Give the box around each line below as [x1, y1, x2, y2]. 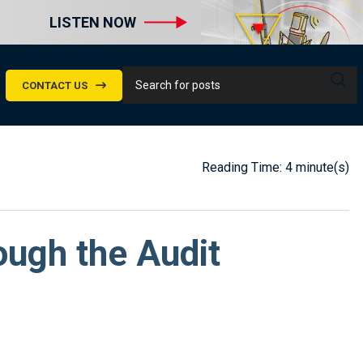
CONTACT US [22, 79, 88, 92]
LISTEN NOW [49, 14, 136, 31]
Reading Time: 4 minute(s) [202, 160, 349, 176]
